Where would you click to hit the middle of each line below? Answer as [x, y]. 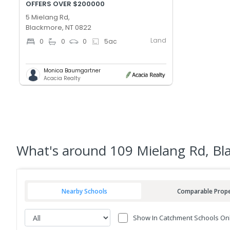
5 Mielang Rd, [48, 17]
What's [39, 151]
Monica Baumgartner [72, 71]
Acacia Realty [62, 79]
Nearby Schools [85, 191]
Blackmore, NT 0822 [59, 28]
